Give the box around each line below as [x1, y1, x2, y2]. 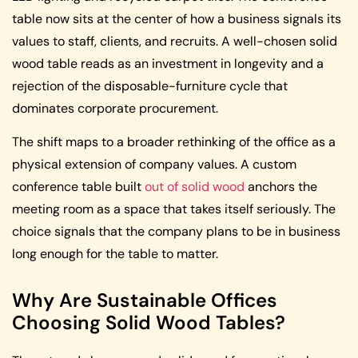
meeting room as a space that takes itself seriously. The [12, 201, 336, 218]
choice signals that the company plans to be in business [12, 223, 340, 241]
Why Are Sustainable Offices [12, 288, 277, 313]
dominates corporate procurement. [12, 100, 218, 117]
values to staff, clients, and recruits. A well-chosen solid [12, 33, 337, 50]
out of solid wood [145, 178, 245, 196]
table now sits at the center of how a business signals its [12, 10, 341, 28]
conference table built [12, 178, 145, 196]
